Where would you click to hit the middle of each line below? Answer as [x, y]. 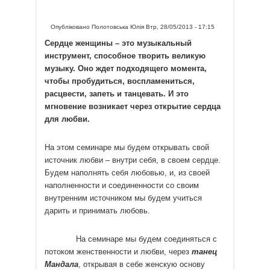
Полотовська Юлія [118, 27]
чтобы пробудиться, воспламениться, [119, 81]
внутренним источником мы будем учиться [123, 198]
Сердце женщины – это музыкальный [118, 43]
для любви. [67, 119]
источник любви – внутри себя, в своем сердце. [132, 160]
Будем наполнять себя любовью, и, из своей [127, 172]
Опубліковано [71, 27]
